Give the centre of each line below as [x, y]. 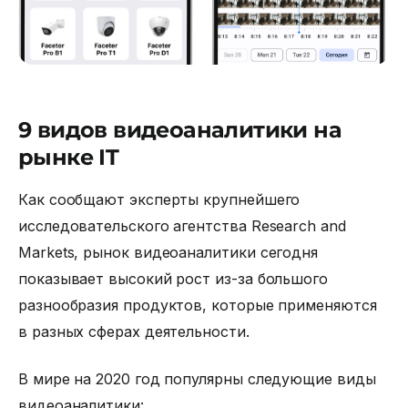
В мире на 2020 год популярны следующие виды [197, 378]
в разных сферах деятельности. [134, 332]
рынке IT [69, 158]
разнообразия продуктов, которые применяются [198, 306]
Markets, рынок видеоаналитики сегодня [168, 253]
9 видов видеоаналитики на [180, 130]
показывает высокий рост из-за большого [173, 279]
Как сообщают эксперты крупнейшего [162, 200]
